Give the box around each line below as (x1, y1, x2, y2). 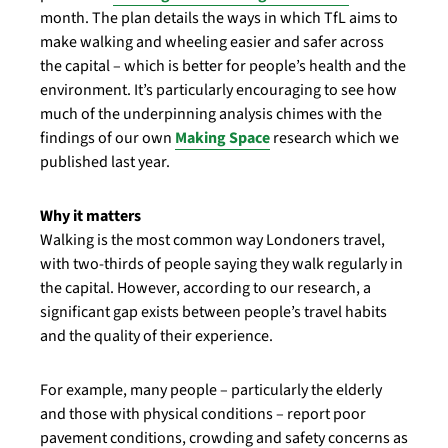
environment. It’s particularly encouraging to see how (40, 79, 397, 101)
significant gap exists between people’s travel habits (40, 301, 387, 323)
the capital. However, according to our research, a (40, 277, 371, 299)
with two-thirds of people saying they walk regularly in (40, 253, 403, 275)
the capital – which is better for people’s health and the (40, 55, 406, 77)
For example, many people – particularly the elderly (40, 379, 382, 401)
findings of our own (40, 127, 175, 149)
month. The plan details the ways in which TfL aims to (40, 7, 398, 29)
